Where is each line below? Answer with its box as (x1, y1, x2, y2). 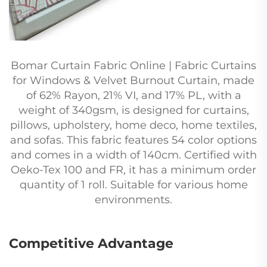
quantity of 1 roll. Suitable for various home (19, 178, 248, 191)
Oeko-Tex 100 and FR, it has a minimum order (11, 163, 256, 176)
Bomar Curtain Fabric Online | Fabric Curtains (11, 59, 256, 72)
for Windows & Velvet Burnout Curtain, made (13, 74, 254, 87)
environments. (95, 193, 172, 206)
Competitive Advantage (9, 235, 173, 252)
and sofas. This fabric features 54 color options (10, 133, 257, 147)
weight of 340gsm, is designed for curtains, (18, 104, 249, 117)
